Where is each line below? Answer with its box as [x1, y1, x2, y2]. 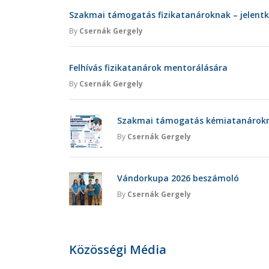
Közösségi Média [69, 241, 166, 258]
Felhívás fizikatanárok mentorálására [69, 61, 228, 73]
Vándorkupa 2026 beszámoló [117, 172, 239, 184]
